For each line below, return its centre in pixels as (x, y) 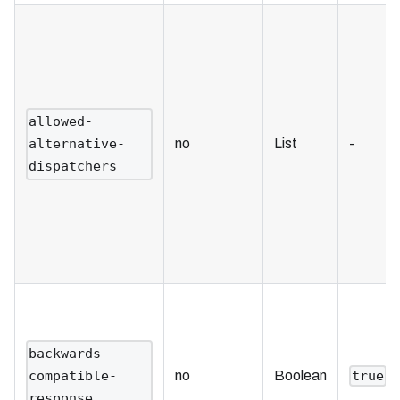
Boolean (300, 375)
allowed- (61, 121)
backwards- (69, 353)
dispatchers (73, 166)
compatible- (73, 375)
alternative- (77, 143)
